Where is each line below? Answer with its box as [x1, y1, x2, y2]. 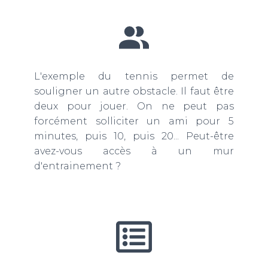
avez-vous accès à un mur [33, 145, 234, 157]
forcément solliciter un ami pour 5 [33, 115, 234, 127]
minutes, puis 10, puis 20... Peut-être [33, 130, 234, 142]
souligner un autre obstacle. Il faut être [33, 86, 234, 98]
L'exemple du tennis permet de [33, 71, 234, 83]
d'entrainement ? [33, 160, 121, 172]
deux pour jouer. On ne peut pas [33, 100, 234, 112]
